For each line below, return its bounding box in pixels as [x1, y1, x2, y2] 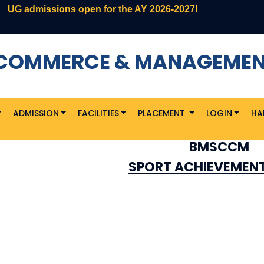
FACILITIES [77, 107, 119, 119]
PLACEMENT [137, 107, 187, 119]
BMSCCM [189, 138, 249, 156]
